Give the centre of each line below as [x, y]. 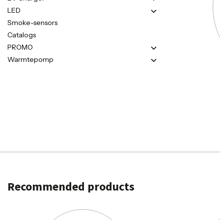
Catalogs [22, 35]
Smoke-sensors [32, 23]
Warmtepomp [30, 60]
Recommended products [71, 187]
